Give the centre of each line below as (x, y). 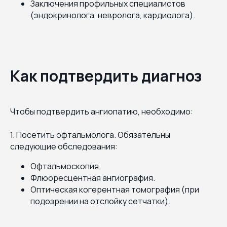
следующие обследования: (64, 146)
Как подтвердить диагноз (106, 75)
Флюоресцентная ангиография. (93, 178)
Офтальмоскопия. (66, 166)
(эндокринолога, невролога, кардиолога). (113, 15)
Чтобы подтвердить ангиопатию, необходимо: (102, 111)
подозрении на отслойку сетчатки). (100, 201)
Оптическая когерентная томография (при (115, 189)
